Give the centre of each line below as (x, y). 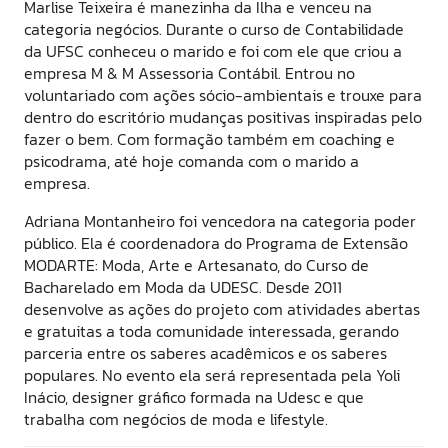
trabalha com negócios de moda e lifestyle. (176, 418)
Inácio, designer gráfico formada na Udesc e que (194, 396)
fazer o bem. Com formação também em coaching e (209, 138)
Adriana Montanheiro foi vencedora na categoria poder (220, 220)
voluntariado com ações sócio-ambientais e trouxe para (223, 94)
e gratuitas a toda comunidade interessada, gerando (211, 330)
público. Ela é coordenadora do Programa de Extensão (216, 242)
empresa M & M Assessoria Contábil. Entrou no (189, 72)
